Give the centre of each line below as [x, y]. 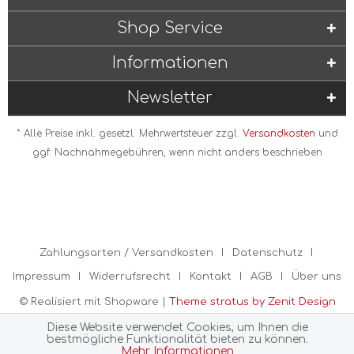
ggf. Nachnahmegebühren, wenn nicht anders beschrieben [177, 153]
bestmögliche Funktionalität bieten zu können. [177, 339]
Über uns [316, 277]
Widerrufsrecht [130, 277]
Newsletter [170, 98]
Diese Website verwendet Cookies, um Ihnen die [177, 328]
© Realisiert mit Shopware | [94, 302]
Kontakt [211, 277]
